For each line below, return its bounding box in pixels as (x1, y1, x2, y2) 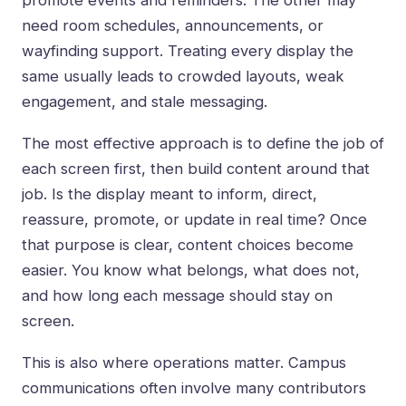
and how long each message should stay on (22, 286, 333, 305)
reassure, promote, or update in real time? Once (22, 210, 367, 229)
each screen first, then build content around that (22, 159, 370, 179)
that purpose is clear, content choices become (22, 236, 353, 255)
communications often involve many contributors (22, 379, 366, 398)
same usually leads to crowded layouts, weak (22, 67, 343, 86)
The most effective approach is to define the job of (22, 134, 384, 153)
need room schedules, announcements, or (22, 16, 324, 35)
